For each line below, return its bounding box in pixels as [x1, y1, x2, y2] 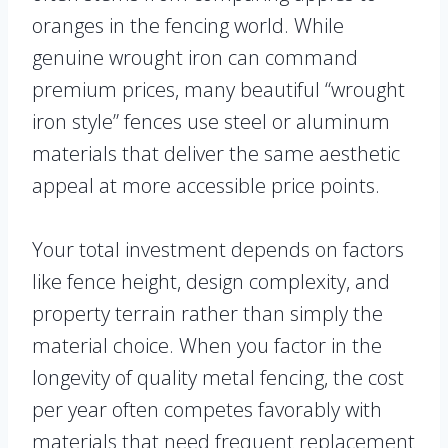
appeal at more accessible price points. [32, 172, 380, 200]
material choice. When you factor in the [32, 332, 382, 360]
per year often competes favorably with [32, 396, 382, 424]
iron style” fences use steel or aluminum [32, 108, 390, 136]
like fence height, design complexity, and [32, 268, 390, 296]
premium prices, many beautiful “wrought [32, 76, 405, 104]
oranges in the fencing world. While [32, 12, 344, 40]
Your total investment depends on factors [32, 236, 404, 264]
